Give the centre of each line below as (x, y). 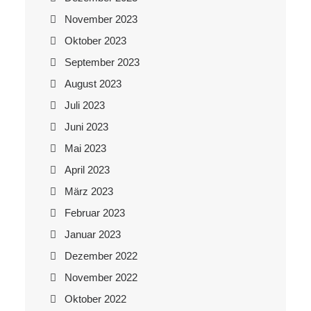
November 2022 (101, 277)
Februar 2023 (95, 213)
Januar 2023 (93, 234)
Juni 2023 (86, 127)
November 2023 (101, 19)
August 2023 (93, 84)
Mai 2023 (85, 148)
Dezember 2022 (101, 256)
